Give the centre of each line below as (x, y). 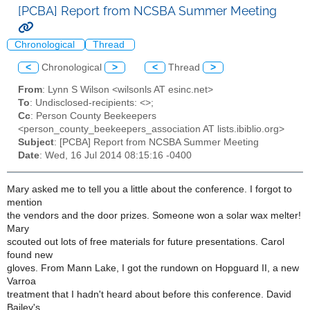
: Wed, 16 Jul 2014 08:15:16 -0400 (116, 156)
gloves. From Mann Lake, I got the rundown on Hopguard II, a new (153, 268)
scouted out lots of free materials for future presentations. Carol (146, 241)
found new (30, 255)
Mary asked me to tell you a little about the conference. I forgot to (149, 189)
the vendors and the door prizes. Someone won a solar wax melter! (154, 215)
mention (25, 202)
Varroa (21, 281)
